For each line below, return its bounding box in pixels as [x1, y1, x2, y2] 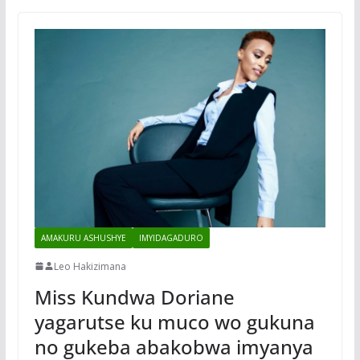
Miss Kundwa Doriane [34, 283, 235, 310]
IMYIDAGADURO [138, 231, 203, 243]
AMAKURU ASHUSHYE [40, 231, 126, 243]
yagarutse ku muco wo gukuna [34, 308, 315, 335]
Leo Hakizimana [53, 259, 126, 273]
